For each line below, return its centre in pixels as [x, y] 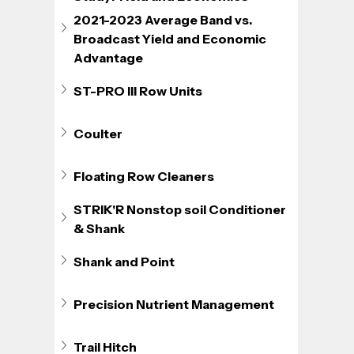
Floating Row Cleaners [144, 176]
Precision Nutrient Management [174, 304]
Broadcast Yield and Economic [171, 38]
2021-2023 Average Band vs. [164, 19]
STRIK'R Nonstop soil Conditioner [181, 209]
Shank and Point [124, 261]
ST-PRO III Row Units [138, 90]
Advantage [109, 57]
